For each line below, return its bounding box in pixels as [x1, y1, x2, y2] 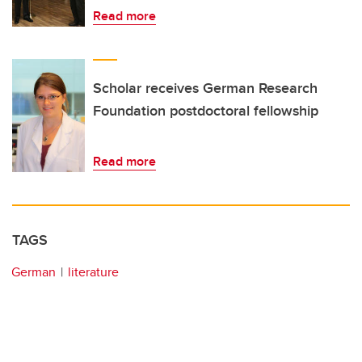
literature [68, 263, 119, 282]
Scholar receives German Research [93, 78, 318, 99]
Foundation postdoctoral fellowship [93, 100, 318, 122]
